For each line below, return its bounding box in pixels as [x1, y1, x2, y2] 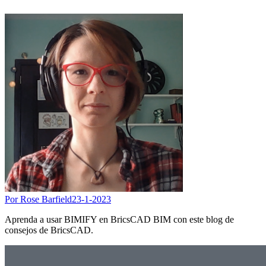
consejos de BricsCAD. [5, 224, 93, 235]
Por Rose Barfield [5, 194, 72, 204]
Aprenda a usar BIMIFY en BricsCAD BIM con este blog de [5, 214, 234, 224]
